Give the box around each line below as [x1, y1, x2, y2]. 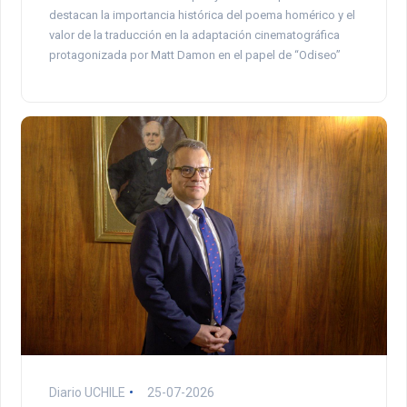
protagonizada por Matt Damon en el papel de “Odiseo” [48, 48, 341, 63]
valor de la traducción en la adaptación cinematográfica [48, 28, 340, 43]
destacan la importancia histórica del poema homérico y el [48, 8, 355, 23]
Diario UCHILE [48, 384, 125, 400]
